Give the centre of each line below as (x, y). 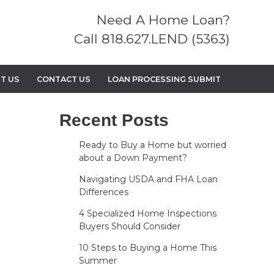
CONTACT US (63, 79)
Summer (98, 261)
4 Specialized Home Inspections (147, 214)
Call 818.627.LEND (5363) (152, 39)
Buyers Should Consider (129, 227)
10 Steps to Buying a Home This (147, 248)
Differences (103, 192)
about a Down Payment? (133, 158)
